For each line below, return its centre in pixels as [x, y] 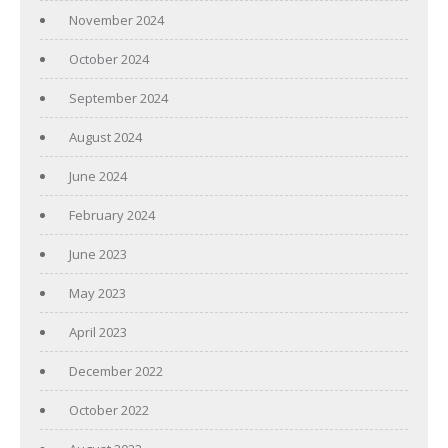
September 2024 [118, 97]
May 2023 [97, 292]
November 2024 [116, 19]
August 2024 [105, 136]
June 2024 [98, 175]
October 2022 [109, 409]
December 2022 [116, 370]
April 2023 [98, 331]
